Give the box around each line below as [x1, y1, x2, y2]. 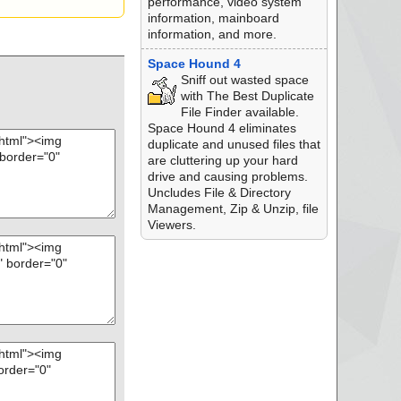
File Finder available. [180, 105, 299, 119]
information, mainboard [147, 11, 279, 25]
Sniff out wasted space [180, 73, 309, 87]
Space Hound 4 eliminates [147, 121, 296, 135]
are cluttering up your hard [147, 153, 298, 167]
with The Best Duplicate [180, 89, 314, 103]
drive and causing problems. [147, 169, 308, 183]
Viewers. [147, 218, 196, 232]
